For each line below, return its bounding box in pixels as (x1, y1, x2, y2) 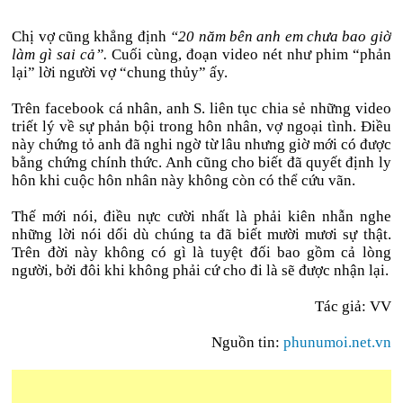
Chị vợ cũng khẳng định (12, 28, 171, 45)
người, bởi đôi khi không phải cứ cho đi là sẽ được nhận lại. (12, 262, 390, 279)
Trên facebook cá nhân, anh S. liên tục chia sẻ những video (12, 100, 391, 117)
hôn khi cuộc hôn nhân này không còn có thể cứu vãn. (12, 172, 356, 189)
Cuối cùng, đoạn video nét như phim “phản (107, 46, 391, 63)
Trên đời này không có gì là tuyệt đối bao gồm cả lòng (12, 244, 391, 261)
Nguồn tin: (210, 334, 283, 351)
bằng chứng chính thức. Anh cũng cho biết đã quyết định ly (12, 154, 391, 171)
